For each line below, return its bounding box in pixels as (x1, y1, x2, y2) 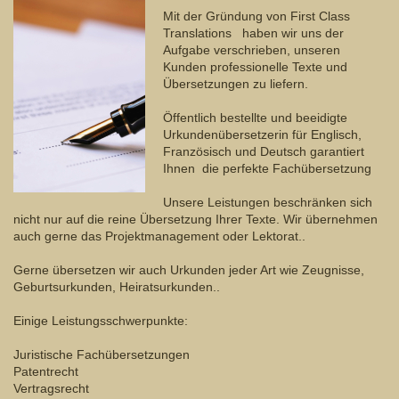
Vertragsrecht (13, 381, 89, 396)
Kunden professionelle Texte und (163, 60, 347, 75)
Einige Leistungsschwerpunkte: (13, 313, 188, 329)
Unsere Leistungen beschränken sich (163, 195, 372, 210)
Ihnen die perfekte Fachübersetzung (163, 161, 371, 176)
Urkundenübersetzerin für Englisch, (163, 127, 362, 142)
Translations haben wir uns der (163, 26, 344, 41)
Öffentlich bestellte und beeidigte (163, 110, 347, 126)
